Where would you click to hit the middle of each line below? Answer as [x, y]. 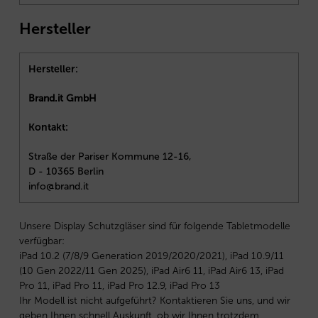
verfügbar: [42, 241]
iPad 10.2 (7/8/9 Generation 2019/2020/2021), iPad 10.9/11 [152, 256]
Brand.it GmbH [62, 98]
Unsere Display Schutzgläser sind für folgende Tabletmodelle [155, 226]
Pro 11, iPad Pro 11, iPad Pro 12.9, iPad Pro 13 [120, 286]
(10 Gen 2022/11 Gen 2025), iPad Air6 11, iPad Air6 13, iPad [152, 271]
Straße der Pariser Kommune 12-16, [110, 156]
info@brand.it [59, 186]
